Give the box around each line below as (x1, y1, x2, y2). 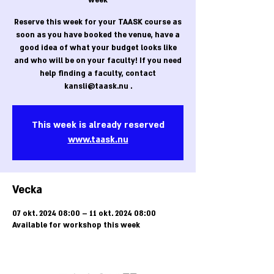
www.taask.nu (67, 134, 128, 146)
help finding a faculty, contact (40, 68, 156, 79)
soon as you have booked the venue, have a (16, 30, 180, 40)
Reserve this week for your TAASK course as (14, 17, 182, 28)
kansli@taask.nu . (64, 81, 132, 92)
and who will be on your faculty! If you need (14, 56, 182, 66)
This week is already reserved (31, 119, 165, 131)
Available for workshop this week (12, 220, 140, 231)
